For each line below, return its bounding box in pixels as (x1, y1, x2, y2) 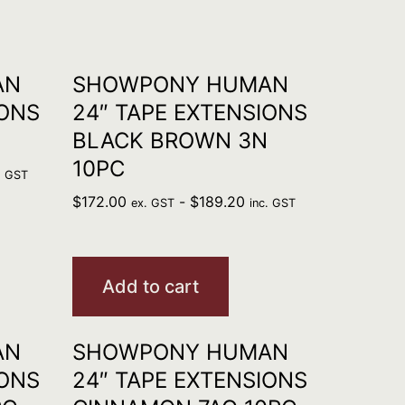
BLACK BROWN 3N (71, 127, 268, 154)
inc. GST (249, 196, 296, 210)
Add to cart (101, 276, 199, 297)
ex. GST (130, 196, 174, 210)
